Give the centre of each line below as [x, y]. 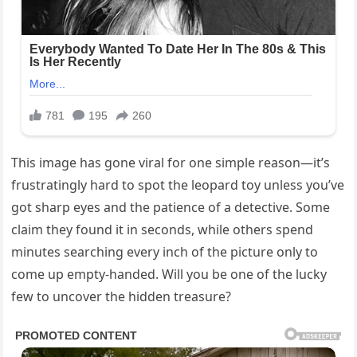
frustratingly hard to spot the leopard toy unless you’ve [178, 185]
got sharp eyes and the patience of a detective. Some [171, 208]
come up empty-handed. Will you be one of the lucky [169, 275]
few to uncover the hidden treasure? [122, 297]
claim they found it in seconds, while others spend [163, 230]
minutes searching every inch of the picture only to [165, 252]
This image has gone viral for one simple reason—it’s [171, 163]
